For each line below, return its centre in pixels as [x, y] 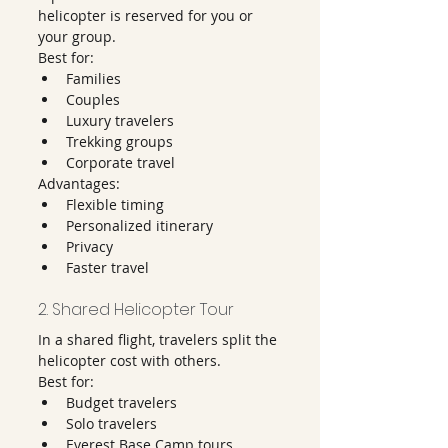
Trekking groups [119, 141]
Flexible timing [115, 204]
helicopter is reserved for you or [147, 15]
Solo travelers [111, 423]
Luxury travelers [120, 120]
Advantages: [79, 183]
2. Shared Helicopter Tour [136, 309]
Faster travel [107, 267]
